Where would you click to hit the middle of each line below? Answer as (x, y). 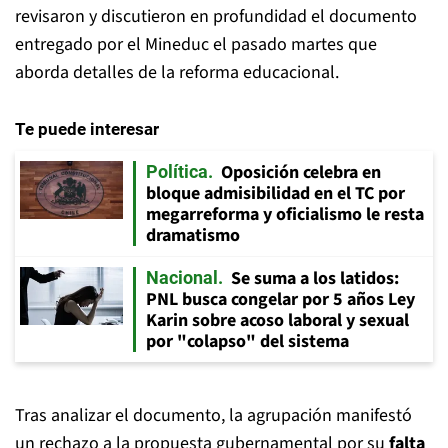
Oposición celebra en (301, 172)
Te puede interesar (87, 129)
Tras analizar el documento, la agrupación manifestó (213, 415)
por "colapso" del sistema (247, 341)
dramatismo (193, 235)
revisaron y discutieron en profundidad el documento (216, 16)
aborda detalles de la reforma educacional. (177, 72)
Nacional (182, 277)
